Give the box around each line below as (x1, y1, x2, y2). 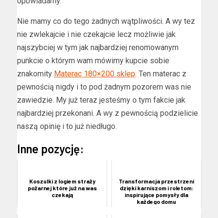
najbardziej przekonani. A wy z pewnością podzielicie (17, 109, 198, 118)
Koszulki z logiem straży (29, 178, 95, 185)
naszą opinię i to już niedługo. (17, 122, 117, 131)
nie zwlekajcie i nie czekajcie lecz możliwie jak (17, 30, 176, 39)
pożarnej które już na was (27, 184, 97, 192)
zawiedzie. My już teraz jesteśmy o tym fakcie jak (17, 95, 185, 105)
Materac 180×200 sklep (54, 69, 135, 79)
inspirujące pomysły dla (125, 191, 188, 199)
